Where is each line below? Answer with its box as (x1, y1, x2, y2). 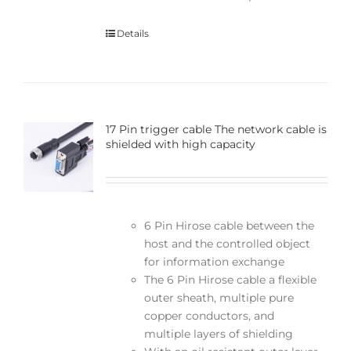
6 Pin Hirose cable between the (143, 218, 314, 233)
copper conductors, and (143, 308, 274, 323)
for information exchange (143, 254, 284, 269)
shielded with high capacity (105, 136, 255, 151)
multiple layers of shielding (143, 326, 293, 341)
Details (116, 27, 149, 40)
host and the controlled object (143, 236, 310, 251)
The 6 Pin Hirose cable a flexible (143, 272, 317, 287)
